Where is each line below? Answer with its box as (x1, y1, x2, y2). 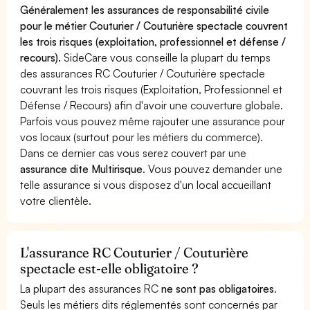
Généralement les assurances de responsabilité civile (20, 2, 270, 17)
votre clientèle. (20, 193, 92, 208)
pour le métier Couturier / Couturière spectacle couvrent (20, 18, 289, 33)
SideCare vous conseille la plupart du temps (61, 50, 271, 64)
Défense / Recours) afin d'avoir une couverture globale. (20, 98, 284, 112)
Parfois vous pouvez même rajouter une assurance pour (20, 113, 286, 128)
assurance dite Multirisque (20, 161, 143, 176)
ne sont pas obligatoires (161, 281, 275, 295)
